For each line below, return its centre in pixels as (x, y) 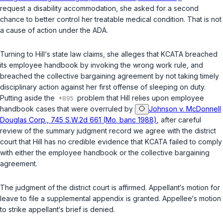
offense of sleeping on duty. (158, 87)
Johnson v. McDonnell (185, 109)
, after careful (179, 120)
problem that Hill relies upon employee (140, 98)
